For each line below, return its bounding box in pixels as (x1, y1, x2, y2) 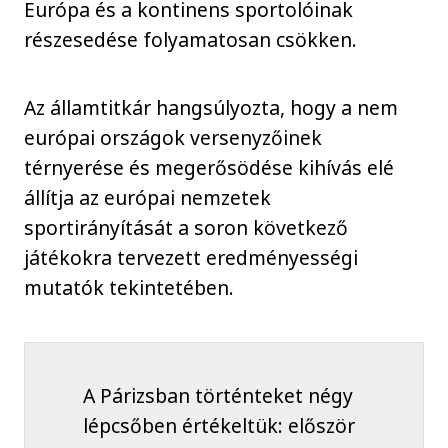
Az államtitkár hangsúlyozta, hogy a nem (24, 94, 399, 122)
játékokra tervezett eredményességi (24, 244, 359, 272)
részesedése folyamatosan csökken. (24, 25, 358, 53)
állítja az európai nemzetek (24, 184, 272, 212)
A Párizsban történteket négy (82, 382, 353, 410)
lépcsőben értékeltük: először (82, 412, 355, 440)
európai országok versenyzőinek (24, 124, 323, 152)
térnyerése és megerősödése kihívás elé (24, 154, 395, 182)
